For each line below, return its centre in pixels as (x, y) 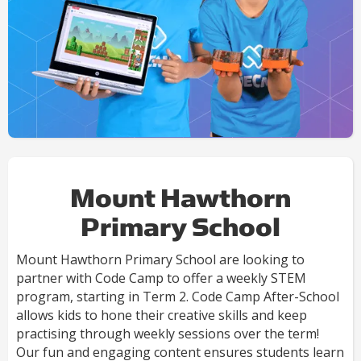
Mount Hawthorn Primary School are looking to (160, 260)
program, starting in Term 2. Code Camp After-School (178, 297)
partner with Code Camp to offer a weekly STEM (161, 278)
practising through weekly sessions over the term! (168, 334)
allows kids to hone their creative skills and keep (162, 315)
